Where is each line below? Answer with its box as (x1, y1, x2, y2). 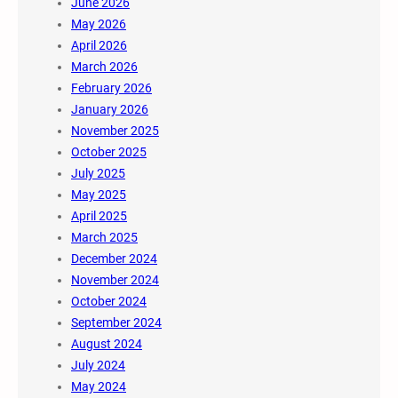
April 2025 (71, 208, 127, 223)
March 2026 (71, 59, 138, 74)
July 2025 (71, 165, 125, 180)
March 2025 (71, 229, 138, 244)
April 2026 (71, 37, 127, 52)
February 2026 (71, 80, 152, 95)
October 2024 (71, 293, 147, 308)
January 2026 (71, 101, 148, 116)
